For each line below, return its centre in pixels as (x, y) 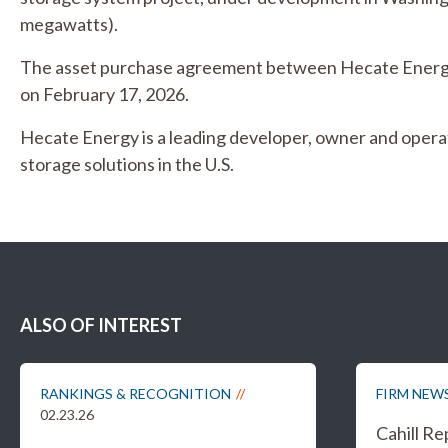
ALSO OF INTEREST (101, 325)
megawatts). (69, 24)
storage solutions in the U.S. (127, 164)
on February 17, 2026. (104, 94)
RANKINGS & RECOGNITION (135, 393)
